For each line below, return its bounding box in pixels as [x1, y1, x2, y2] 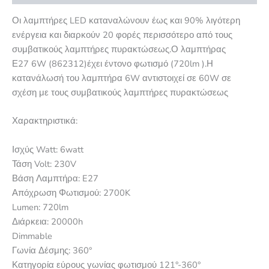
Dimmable [12, 229, 52, 242]
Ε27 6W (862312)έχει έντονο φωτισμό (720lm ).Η [12, 57, 213, 70]
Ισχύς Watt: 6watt [12, 143, 83, 156]
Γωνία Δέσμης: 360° [12, 244, 92, 256]
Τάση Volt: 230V [12, 157, 76, 170]
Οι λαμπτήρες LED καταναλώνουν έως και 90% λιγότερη [12, 14, 240, 26]
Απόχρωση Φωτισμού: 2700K [12, 186, 130, 199]
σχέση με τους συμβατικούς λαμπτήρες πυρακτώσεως [12, 86, 228, 98]
